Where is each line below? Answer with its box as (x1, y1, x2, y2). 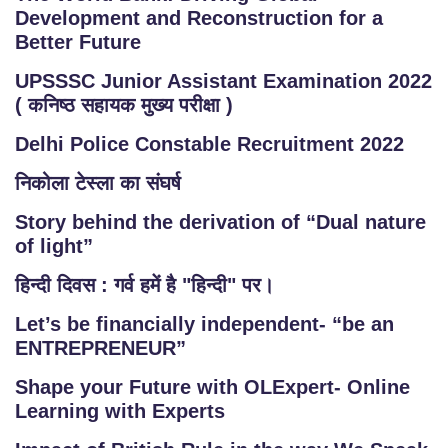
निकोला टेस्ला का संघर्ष (15, 172, 181, 194)
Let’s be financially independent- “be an (15, 313, 394, 335)
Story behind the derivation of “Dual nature (15, 211, 426, 233)
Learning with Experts (15, 400, 225, 422)
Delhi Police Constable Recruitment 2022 (15, 133, 404, 155)
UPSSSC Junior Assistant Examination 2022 (15, 70, 432, 92)
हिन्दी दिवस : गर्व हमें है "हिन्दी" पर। (15, 274, 274, 296)
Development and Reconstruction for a (15, 7, 383, 29)
